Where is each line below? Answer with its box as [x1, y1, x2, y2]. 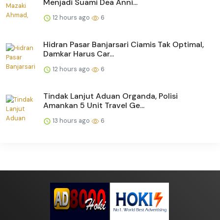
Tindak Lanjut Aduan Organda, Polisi [43, 91, 178, 102]
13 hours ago [51, 116, 91, 125]
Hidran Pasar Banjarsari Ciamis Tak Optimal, [43, 39, 204, 50]
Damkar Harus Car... [43, 49, 114, 59]
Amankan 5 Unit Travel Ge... [43, 100, 144, 111]
